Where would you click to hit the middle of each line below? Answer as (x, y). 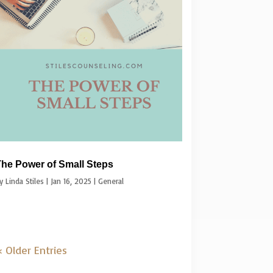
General (111, 181)
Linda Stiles (24, 181)
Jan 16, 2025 (71, 181)
